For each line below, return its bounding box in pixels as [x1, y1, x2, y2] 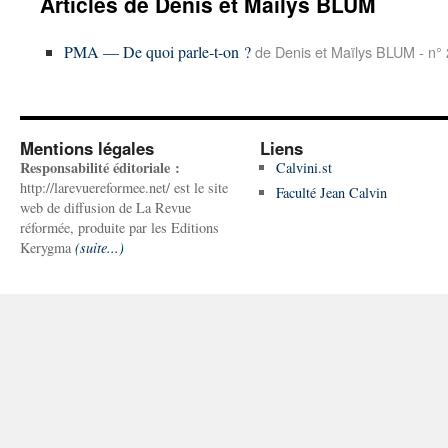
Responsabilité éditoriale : [20, 157, 180, 178]
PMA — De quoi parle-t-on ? [64, 41, 251, 62]
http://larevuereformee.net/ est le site [20, 178, 228, 197]
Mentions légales [20, 136, 154, 160]
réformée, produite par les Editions [20, 218, 219, 237]
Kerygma [20, 238, 75, 257]
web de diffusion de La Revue [20, 198, 191, 217]
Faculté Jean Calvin [275, 183, 387, 202]
